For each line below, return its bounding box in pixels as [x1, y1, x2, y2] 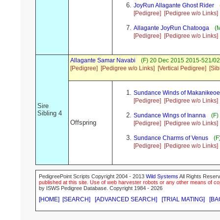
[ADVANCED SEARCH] [95, 196, 157, 203]
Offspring [70, 119, 96, 127]
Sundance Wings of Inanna [134, 112, 206, 119]
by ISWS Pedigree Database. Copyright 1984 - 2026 [39, 185, 163, 192]
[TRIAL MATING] [162, 196, 205, 203]
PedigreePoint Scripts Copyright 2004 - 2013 [39, 173, 146, 180]
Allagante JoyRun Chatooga [134, 25, 209, 32]
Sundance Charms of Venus [134, 135, 208, 142]
